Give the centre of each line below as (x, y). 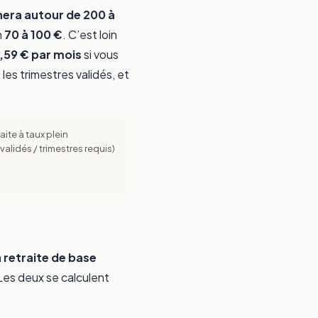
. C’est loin (90, 35)
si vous (100, 55)
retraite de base (50, 258)
